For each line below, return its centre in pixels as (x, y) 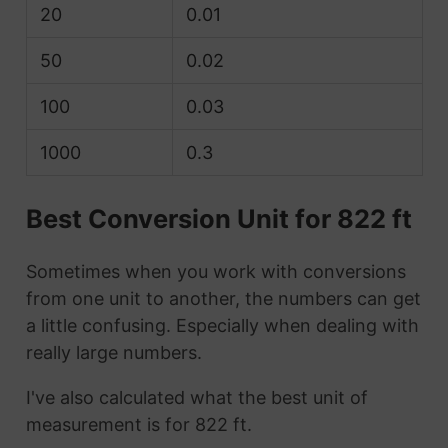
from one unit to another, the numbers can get (223, 299)
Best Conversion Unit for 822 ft (218, 218)
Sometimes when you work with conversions (215, 272)
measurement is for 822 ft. (138, 425)
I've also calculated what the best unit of (196, 398)
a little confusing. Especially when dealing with (222, 326)
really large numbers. (113, 353)
